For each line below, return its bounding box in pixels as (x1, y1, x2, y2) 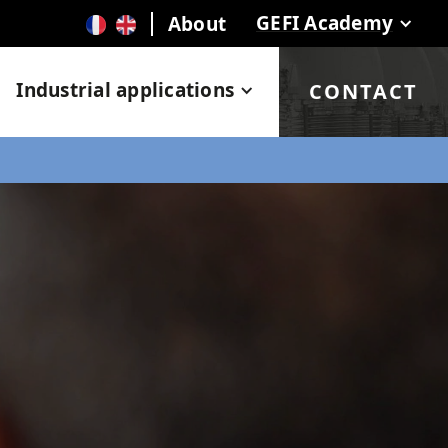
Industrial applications (16, 76, 234, 103)
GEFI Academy (256, 10, 393, 36)
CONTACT (309, 78, 418, 105)
